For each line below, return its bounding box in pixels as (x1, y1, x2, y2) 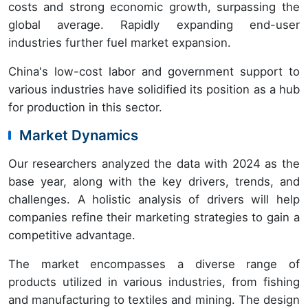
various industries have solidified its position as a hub (8, 82, 300, 97)
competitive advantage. (8, 228, 135, 243)
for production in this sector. (8, 100, 162, 115)
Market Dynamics (19, 126, 138, 144)
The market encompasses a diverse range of (8, 257, 300, 272)
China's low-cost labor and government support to (8, 65, 300, 79)
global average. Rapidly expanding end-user (8, 18, 300, 32)
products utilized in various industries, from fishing (8, 275, 300, 289)
